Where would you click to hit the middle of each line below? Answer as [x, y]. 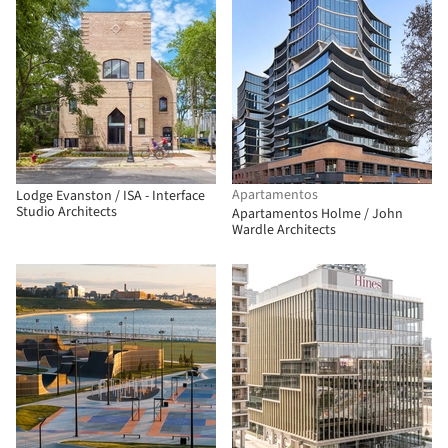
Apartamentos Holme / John [317, 214]
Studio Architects [66, 212]
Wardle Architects [284, 230]
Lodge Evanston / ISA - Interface [110, 196]
